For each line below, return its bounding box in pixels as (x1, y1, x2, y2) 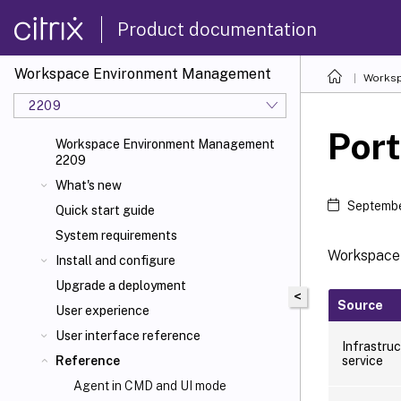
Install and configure (55, 253, 175, 268)
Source (337, 297, 383, 312)
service (342, 353, 383, 368)
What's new (55, 178, 122, 192)
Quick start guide (55, 203, 155, 218)
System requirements (55, 228, 177, 243)
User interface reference (55, 328, 200, 343)
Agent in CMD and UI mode (73, 379, 226, 393)
